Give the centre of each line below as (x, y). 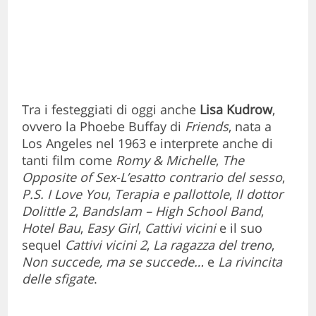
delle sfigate (58, 278)
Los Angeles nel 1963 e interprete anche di (148, 143)
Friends (207, 126)
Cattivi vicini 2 (106, 244)
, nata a (250, 126)
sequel (44, 244)
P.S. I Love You (65, 194)
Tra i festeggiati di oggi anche (111, 109)
